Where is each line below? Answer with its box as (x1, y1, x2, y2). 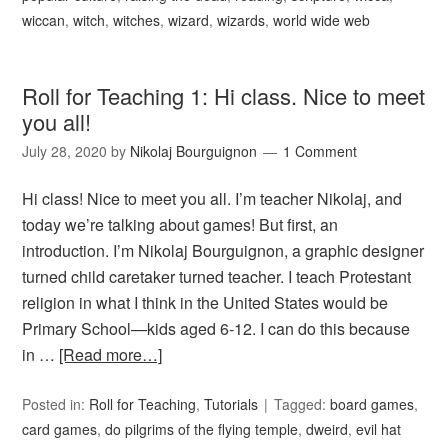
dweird (306, 419, 349, 440)
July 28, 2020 (22, 141, 108, 162)
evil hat (356, 419, 402, 440)
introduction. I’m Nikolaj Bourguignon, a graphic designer (22, 239, 425, 263)
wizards (217, 10, 266, 31)
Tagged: (274, 394, 331, 415)
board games (330, 394, 415, 415)
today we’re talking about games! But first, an (22, 213, 339, 237)
